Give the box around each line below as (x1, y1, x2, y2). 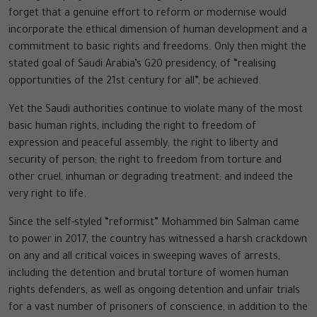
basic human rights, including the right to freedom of (8, 122, 256, 134)
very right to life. (8, 190, 89, 202)
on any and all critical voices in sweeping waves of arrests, (8, 252, 280, 264)
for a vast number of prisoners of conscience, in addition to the (8, 303, 308, 315)
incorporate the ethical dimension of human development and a (8, 25, 307, 38)
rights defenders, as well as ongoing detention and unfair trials (8, 286, 300, 298)
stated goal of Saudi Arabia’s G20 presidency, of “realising (8, 59, 276, 71)
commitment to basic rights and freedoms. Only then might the (8, 42, 306, 54)
